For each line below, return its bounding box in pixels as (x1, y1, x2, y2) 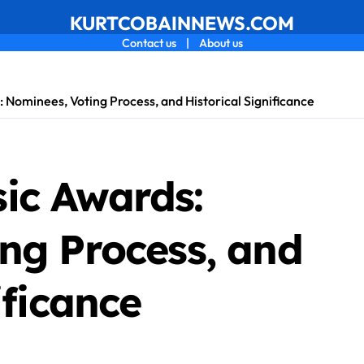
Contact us (121, 36, 176, 50)
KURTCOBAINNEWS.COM (70, 11, 294, 35)
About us (198, 36, 243, 50)
